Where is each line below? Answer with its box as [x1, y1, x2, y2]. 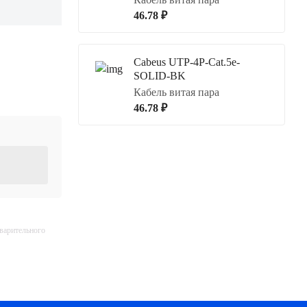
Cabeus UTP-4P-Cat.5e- [134, 56, 240, 68]
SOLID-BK [134, 70, 186, 82]
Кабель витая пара [134, 86, 219, 98]
